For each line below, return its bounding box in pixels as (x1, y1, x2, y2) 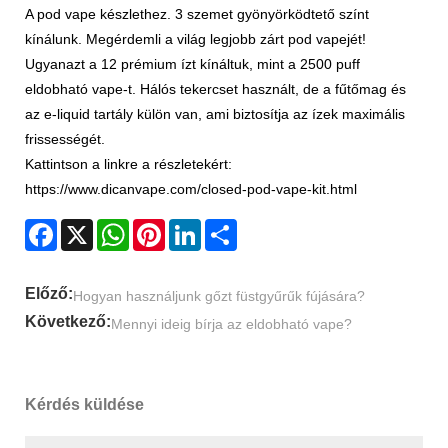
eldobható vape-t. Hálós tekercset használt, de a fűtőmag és (25, 81, 406, 98)
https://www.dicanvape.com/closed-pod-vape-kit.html (25, 181, 357, 198)
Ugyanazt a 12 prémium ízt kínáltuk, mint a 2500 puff (25, 56, 360, 73)
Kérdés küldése (25, 396, 144, 414)
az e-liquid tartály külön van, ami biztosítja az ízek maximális (25, 106, 405, 123)
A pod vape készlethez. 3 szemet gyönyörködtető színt (25, 6, 369, 23)
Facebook (57, 219, 120, 236)
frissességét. (25, 131, 105, 148)
